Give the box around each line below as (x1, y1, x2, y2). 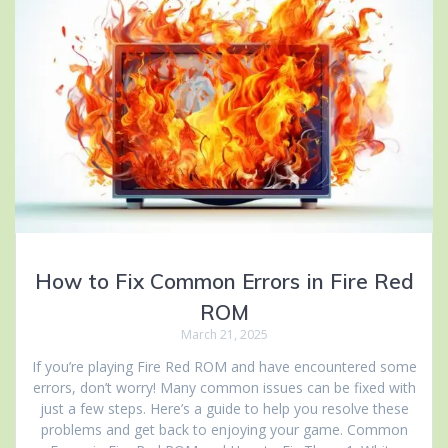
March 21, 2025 (180, 325, 268, 343)
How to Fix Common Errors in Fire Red (34, 267, 414, 294)
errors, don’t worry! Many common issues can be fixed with (32, 377, 416, 397)
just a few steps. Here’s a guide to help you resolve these (39, 398, 409, 418)
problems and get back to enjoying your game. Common (40, 419, 408, 439)
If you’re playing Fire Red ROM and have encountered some (31, 356, 417, 376)
